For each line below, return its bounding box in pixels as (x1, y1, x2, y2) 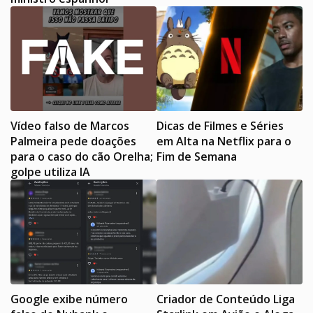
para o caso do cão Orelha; (10, 148, 153, 164)
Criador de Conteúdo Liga (156, 291, 295, 307)
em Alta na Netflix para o (156, 133, 291, 149)
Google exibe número (10, 291, 128, 307)
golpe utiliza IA (10, 163, 90, 180)
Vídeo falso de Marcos (10, 117, 129, 133)
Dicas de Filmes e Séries (156, 117, 284, 133)
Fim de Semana (156, 148, 237, 164)
